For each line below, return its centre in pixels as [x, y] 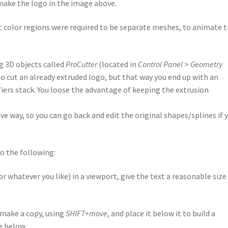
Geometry [207, 64]
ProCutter [82, 64]
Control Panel [161, 64]
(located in [118, 64]
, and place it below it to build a [162, 213]
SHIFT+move [87, 213]
